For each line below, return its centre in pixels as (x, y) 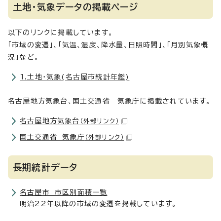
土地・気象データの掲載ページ (75, 7)
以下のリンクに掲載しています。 (60, 33)
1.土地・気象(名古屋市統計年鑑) (75, 77)
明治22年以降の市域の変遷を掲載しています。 (98, 204)
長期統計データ (45, 167)
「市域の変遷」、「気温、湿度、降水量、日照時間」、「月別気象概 (108, 45)
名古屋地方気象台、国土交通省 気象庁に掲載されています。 (110, 101)
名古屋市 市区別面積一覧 (64, 192)
